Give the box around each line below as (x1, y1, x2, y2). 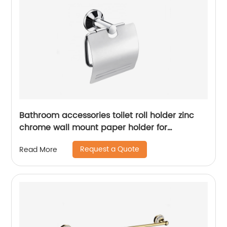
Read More (19, 143, 58, 156)
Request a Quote (80, 143, 140, 155)
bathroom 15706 (19, 133, 85, 146)
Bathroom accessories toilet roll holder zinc (19, 109, 195, 122)
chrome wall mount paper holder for (19, 121, 168, 134)
